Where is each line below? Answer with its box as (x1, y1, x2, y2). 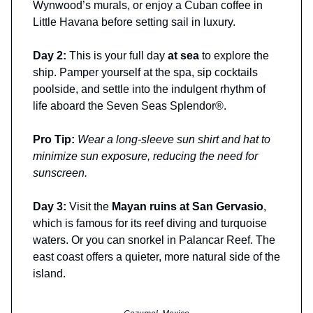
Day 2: (33, 49, 69, 61)
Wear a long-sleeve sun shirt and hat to (78, 133, 270, 145)
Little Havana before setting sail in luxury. (33, 15, 235, 28)
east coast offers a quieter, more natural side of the (33, 250, 280, 263)
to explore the (199, 49, 269, 61)
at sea (168, 49, 199, 61)
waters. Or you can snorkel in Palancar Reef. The (33, 233, 275, 246)
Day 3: (33, 200, 69, 212)
